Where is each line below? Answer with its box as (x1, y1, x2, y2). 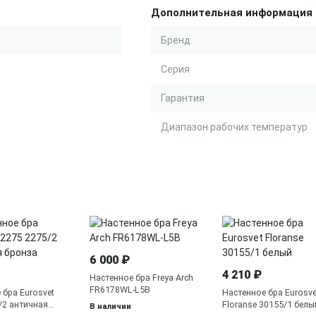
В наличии (90, 301, 131, 311)
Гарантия (161, 92, 205, 104)
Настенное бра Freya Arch (90, 272, 193, 283)
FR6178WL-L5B (90, 284, 150, 295)
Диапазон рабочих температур (161, 121, 308, 133)
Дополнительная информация (151, 6, 312, 19)
